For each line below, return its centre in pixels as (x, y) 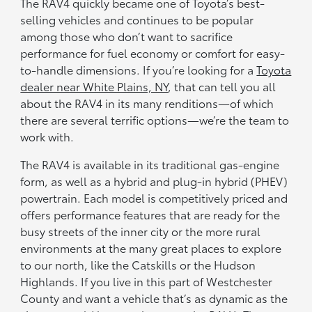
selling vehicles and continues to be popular (137, 19)
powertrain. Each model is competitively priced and (154, 198)
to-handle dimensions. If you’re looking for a (139, 70)
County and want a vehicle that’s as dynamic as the (154, 298)
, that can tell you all (222, 86)
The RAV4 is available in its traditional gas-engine (150, 164)
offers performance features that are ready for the (150, 214)
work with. (47, 136)
